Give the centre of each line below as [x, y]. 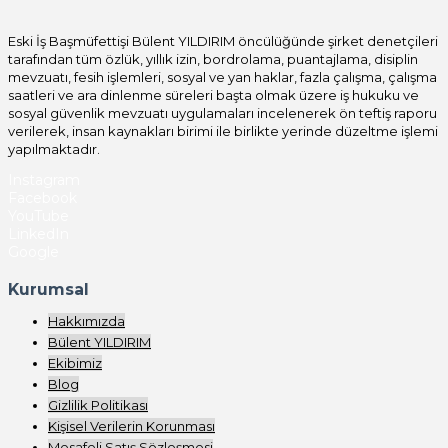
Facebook [42, 197]
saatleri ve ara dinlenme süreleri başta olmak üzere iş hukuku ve [213, 94]
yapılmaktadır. [54, 148]
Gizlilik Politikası [98, 405]
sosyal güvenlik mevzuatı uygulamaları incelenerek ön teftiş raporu [222, 112]
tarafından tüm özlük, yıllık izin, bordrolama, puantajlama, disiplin [213, 58]
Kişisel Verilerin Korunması [131, 426]
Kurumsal [48, 290]
